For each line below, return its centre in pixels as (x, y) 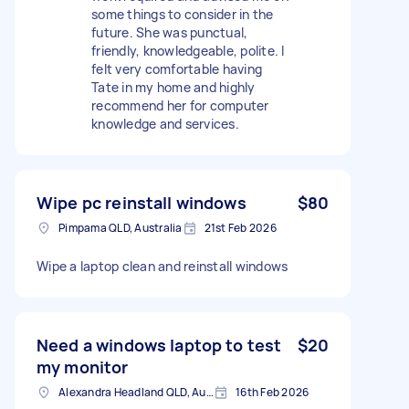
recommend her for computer (180, 105)
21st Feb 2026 (240, 227)
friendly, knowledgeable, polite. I (188, 50)
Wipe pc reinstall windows (142, 202)
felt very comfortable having (177, 68)
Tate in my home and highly (173, 87)
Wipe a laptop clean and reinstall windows (163, 266)
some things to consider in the (183, 14)
